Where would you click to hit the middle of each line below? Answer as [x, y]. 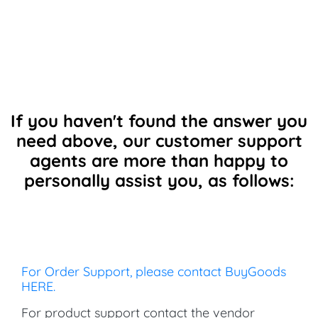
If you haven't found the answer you [159, 120]
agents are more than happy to [159, 160]
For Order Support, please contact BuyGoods [154, 271]
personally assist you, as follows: [159, 180]
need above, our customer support [159, 140]
